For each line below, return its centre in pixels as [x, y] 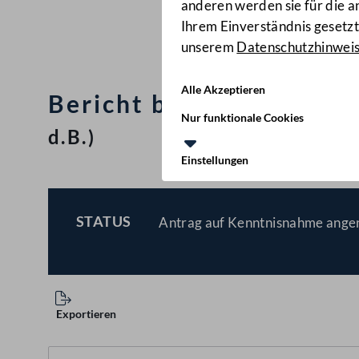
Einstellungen [214, 160]
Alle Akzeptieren [223, 89]
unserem [209, 47]
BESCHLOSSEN [155, 238]
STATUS [103, 221]
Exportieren [86, 314]
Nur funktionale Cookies [242, 117]
